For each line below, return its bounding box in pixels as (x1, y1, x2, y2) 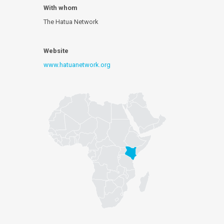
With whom (43, 4, 77, 11)
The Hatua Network (43, 18, 98, 25)
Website (43, 47, 68, 54)
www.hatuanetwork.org (43, 61, 110, 68)
